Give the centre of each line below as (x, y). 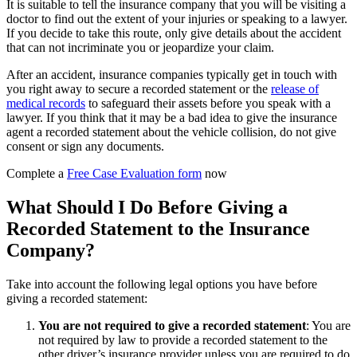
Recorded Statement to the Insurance (158, 229)
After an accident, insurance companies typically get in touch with (172, 75)
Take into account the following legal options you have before (162, 284)
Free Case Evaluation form (134, 174)
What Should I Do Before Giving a (147, 208)
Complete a (37, 174)
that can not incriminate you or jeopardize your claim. (142, 48)
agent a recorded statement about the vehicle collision (140, 132)
